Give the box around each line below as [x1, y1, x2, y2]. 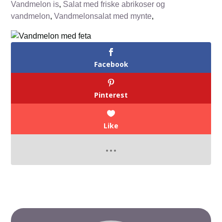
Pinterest [94, 90, 128, 100]
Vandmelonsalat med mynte [54, 11, 152, 20]
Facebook [94, 59, 128, 69]
